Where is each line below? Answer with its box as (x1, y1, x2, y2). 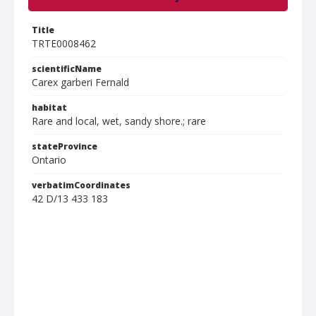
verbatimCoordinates (32, 179, 130, 191)
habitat (32, 102, 67, 114)
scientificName (32, 63, 102, 75)
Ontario (32, 153, 66, 166)
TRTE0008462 (32, 37, 96, 50)
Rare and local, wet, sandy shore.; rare (32, 114, 206, 128)
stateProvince (32, 140, 97, 152)
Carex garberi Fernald (32, 75, 129, 89)
